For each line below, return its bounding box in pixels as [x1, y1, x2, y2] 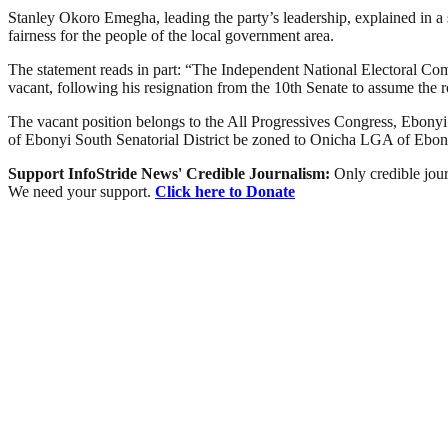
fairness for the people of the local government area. [8, 27, 334, 45]
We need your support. [8, 183, 155, 201]
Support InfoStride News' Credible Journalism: [8, 165, 334, 183]
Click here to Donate [155, 183, 295, 201]
